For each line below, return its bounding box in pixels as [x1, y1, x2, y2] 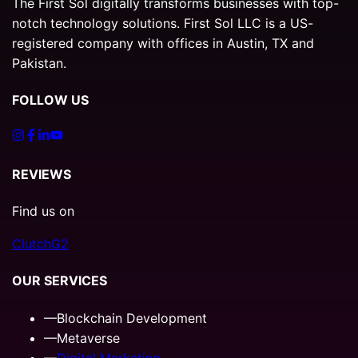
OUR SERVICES [12, 272, 107, 289]
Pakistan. [12, 54, 66, 71]
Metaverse [57, 329, 120, 346]
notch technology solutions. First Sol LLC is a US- [12, 14, 313, 31]
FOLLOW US [12, 92, 89, 109]
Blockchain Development [57, 309, 207, 326]
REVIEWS [12, 165, 71, 182]
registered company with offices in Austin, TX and [12, 34, 314, 51]
